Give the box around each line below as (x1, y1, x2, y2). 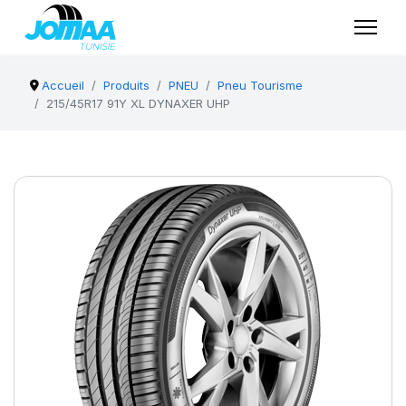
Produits (103, 78, 150, 92)
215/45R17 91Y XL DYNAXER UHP (46, 96, 230, 111)
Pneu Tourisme (217, 78, 304, 92)
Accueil (42, 78, 85, 92)
